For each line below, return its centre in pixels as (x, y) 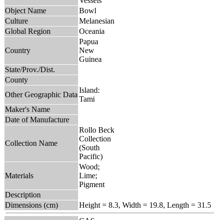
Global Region (28, 31)
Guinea (90, 59)
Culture (16, 21)
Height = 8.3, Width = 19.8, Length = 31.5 (145, 205)
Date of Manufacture (37, 119)
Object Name (26, 10)
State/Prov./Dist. (30, 69)
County (16, 80)
